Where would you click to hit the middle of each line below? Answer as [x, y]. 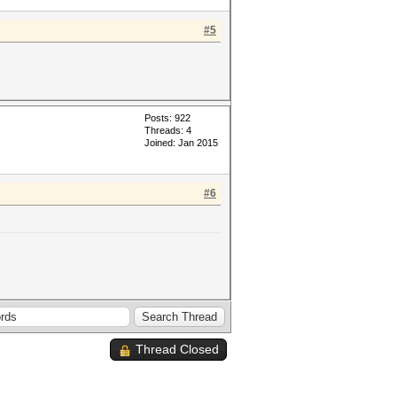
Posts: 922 [167, 118]
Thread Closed [177, 349]
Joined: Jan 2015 [181, 143]
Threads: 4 [168, 130]
